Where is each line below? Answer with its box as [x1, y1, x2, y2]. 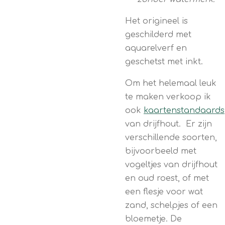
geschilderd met [125, 30, 191, 39]
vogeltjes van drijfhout [125, 160, 217, 169]
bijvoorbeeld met [125, 146, 196, 156]
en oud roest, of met [125, 173, 209, 183]
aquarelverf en [125, 43, 187, 53]
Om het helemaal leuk [125, 78, 216, 88]
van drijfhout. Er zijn [125, 119, 212, 129]
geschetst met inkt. [125, 57, 203, 66]
